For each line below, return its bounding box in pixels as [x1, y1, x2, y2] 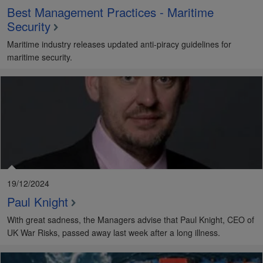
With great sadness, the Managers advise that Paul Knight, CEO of [7, 214, 254, 226]
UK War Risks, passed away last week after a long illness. [7, 227, 220, 239]
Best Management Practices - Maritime [7, 2, 214, 21]
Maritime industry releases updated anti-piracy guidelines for [7, 38, 231, 50]
